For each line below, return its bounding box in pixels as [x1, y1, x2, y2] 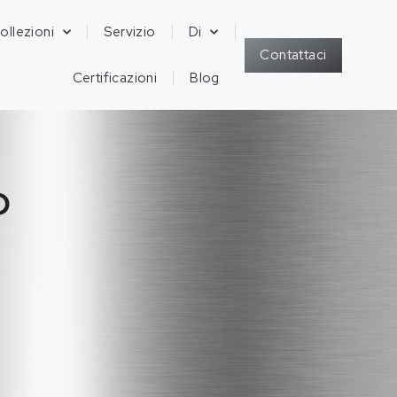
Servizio [104, 23, 156, 41]
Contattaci [260, 45, 327, 64]
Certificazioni [72, 69, 158, 87]
